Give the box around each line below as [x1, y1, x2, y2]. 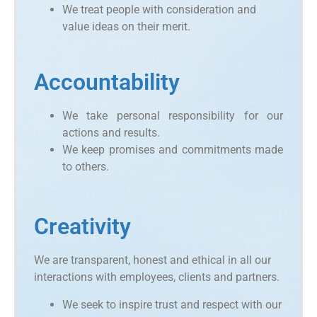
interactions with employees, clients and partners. [34, 270, 279, 284]
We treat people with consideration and [62, 3, 256, 17]
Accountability [34, 69, 180, 96]
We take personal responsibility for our [62, 109, 283, 123]
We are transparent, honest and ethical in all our [34, 253, 271, 267]
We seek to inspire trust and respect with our [62, 297, 282, 311]
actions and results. [62, 126, 160, 140]
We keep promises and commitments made [62, 143, 283, 157]
